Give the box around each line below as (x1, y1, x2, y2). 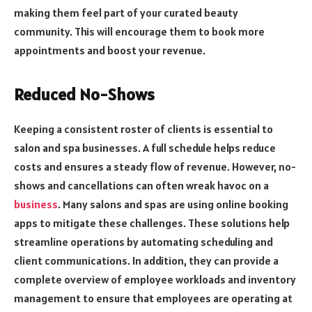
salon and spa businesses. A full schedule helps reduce (14, 141, 276, 155)
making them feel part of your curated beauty (14, 6, 238, 20)
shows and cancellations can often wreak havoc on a (14, 178, 269, 193)
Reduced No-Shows (14, 84, 155, 106)
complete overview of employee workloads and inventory (14, 272, 296, 287)
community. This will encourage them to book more (14, 24, 265, 39)
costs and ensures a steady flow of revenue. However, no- (14, 159, 296, 174)
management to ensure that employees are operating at (14, 291, 292, 306)
